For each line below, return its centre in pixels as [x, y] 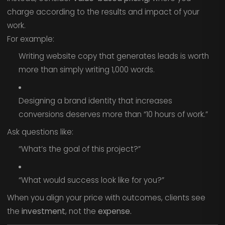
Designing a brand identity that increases [95, 100]
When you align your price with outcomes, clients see [106, 197]
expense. [115, 211]
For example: [30, 39]
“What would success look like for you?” [91, 180]
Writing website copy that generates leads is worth [114, 56]
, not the [81, 211]
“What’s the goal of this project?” [79, 149]
